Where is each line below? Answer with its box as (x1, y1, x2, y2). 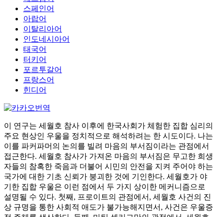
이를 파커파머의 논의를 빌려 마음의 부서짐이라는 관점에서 (4, 142, 209, 150)
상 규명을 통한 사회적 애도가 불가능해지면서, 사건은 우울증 (4, 203, 213, 211)
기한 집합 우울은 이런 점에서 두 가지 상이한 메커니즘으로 (4, 183, 205, 191)
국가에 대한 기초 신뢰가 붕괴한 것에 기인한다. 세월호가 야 (4, 172, 207, 181)
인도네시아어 (23, 35, 70, 43)
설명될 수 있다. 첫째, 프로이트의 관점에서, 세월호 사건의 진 (4, 193, 211, 201)
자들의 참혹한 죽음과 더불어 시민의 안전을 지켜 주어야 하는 (4, 162, 213, 170)
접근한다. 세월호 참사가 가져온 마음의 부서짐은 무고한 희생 (4, 152, 213, 160)
